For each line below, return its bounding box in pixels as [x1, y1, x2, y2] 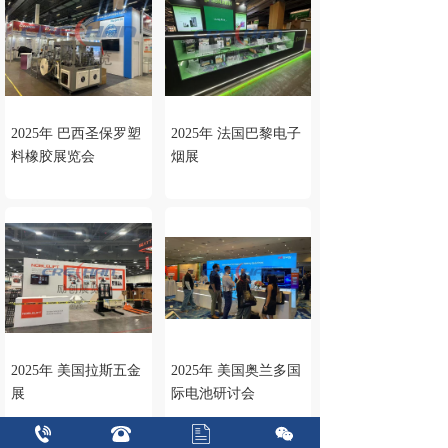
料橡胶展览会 [11, 149, 95, 164]
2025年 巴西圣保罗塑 [11, 126, 141, 141]
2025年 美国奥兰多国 [170, 363, 301, 378]
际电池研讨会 [170, 386, 255, 401]
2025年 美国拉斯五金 [11, 363, 141, 378]
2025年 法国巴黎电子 [170, 126, 301, 141]
